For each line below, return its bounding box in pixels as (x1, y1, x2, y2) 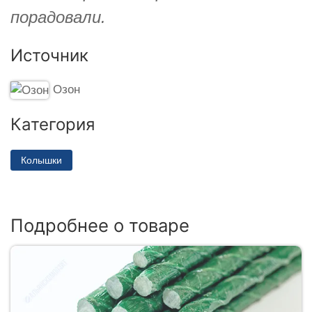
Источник (10, 45, 88, 65)
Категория (10, 114, 95, 134)
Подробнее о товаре (10, 214, 189, 237)
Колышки (21, 154, 62, 166)
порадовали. (10, 7, 106, 26)
